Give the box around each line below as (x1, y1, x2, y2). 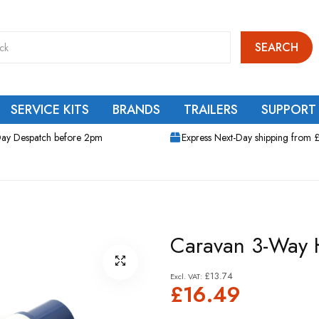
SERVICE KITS (11, 100, 89, 119)
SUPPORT (261, 100, 316, 119)
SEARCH (255, 38, 298, 56)
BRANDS (113, 100, 160, 119)
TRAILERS (184, 100, 238, 119)
